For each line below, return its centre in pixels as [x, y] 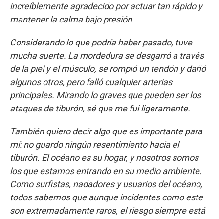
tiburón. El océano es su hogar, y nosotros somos [104, 158]
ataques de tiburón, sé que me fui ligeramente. [100, 109]
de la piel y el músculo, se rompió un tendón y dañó [108, 69]
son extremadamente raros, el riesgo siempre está [108, 211]
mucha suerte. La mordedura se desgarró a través [107, 56]
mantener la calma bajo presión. [72, 20]
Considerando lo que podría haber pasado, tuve [101, 43]
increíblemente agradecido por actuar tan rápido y [106, 6]
